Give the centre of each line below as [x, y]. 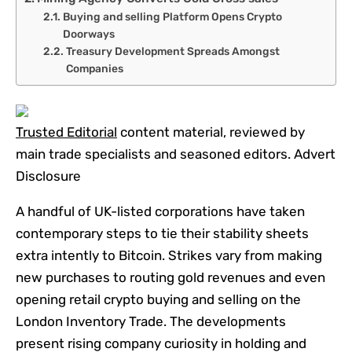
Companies [94, 68]
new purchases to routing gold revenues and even [170, 277]
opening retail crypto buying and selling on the [158, 299]
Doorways [88, 33]
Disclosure [48, 176]
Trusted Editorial [66, 132]
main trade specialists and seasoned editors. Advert [176, 154]
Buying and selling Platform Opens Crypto [172, 16]
